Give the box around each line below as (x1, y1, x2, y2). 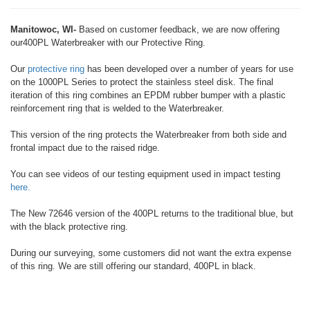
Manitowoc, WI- (10, 24, 76, 35)
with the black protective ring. (10, 221, 128, 232)
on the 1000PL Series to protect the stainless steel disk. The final (10, 77, 273, 87)
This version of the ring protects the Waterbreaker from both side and (10, 129, 286, 140)
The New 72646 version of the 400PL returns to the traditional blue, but (10, 208, 293, 219)
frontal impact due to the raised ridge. (10, 143, 160, 153)
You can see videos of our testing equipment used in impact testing (10, 169, 280, 179)
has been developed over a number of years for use (84, 64, 293, 74)
